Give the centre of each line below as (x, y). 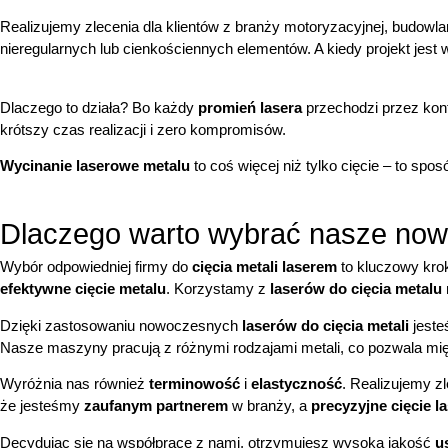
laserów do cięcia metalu (356, 289)
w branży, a (269, 406)
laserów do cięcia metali (325, 325)
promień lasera (250, 107)
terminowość (194, 384)
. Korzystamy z (218, 289)
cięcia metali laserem (264, 267)
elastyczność (296, 384)
